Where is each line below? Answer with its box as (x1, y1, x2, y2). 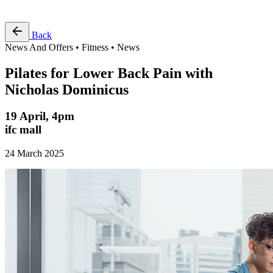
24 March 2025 (5, 148, 64, 159)
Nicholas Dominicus (5, 81, 129, 97)
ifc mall (5, 123, 41, 136)
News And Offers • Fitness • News (5, 41, 140, 52)
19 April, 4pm (5, 110, 74, 123)
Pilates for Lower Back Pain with (5, 65, 213, 81)
